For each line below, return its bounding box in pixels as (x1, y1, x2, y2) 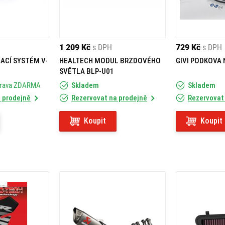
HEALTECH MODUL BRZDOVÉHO (59, 56, 161, 65)
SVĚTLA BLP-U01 (59, 67, 114, 76)
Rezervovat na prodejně (71, 93, 147, 102)
